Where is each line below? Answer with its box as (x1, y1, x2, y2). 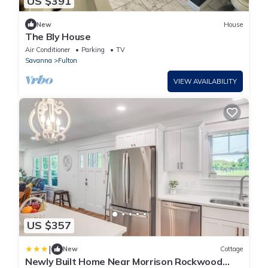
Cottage (220, 245, 243, 254)
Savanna (25, 56, 52, 65)
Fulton (58, 56, 77, 65)
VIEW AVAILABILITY (173, 77, 237, 86)
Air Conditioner (25, 45, 70, 54)
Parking (81, 45, 105, 54)
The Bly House (25, 31, 91, 43)
